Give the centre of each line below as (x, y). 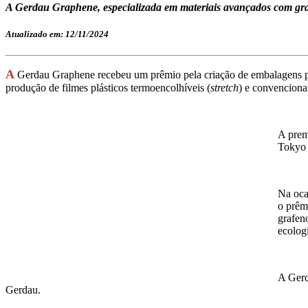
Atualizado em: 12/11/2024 (57, 34)
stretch (224, 88)
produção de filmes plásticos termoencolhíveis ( (108, 88)
